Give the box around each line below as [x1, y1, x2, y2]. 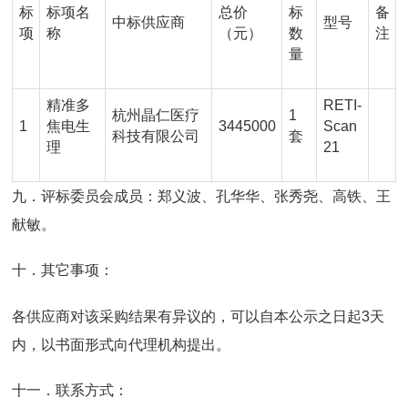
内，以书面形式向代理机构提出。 [12, 336, 230, 352]
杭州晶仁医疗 [111, 107, 199, 123]
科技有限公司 [111, 127, 199, 144]
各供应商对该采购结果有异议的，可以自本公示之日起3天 [12, 308, 384, 324]
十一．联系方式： [12, 382, 128, 399]
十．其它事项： [12, 262, 114, 279]
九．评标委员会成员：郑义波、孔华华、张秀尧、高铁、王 [12, 188, 391, 204]
